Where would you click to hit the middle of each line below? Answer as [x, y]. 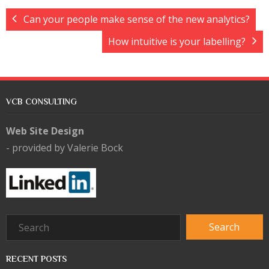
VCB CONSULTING [41, 101]
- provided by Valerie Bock [65, 148]
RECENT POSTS [36, 258]
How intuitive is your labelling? [177, 41]
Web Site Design [45, 131]
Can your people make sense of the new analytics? [137, 19]
